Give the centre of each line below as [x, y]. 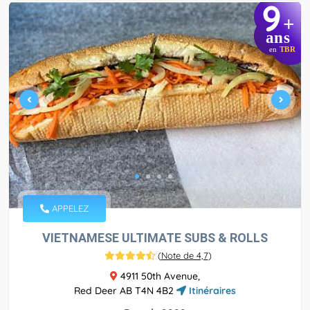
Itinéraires [211, 291]
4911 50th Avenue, [159, 276]
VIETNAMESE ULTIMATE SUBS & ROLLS [155, 238]
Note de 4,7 [184, 256]
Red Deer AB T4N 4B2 [125, 291]
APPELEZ [69, 209]
